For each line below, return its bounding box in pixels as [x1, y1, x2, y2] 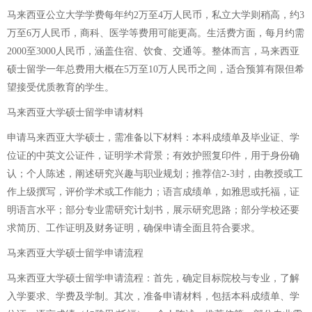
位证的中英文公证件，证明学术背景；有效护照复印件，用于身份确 [7, 150, 299, 161]
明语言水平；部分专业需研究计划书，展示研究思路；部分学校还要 [7, 204, 299, 215]
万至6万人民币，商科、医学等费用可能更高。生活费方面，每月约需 [7, 27, 304, 38]
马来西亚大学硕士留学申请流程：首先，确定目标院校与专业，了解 [7, 272, 299, 283]
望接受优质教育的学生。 [7, 81, 114, 93]
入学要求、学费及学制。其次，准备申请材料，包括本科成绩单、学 [7, 290, 299, 302]
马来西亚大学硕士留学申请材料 [7, 107, 143, 118]
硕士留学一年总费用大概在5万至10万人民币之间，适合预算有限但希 [7, 63, 304, 75]
